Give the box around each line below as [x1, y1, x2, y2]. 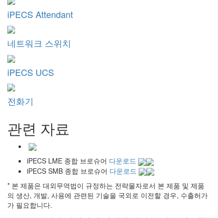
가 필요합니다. [7, 200, 52, 210]
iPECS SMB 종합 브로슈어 [27, 165, 108, 176]
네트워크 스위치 [7, 36, 71, 50]
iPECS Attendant [7, 7, 73, 20]
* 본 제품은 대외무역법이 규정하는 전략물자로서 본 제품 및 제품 [7, 180, 204, 190]
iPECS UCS [7, 65, 54, 78]
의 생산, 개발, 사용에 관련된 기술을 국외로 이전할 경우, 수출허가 [7, 190, 208, 200]
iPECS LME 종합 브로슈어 [27, 156, 107, 166]
